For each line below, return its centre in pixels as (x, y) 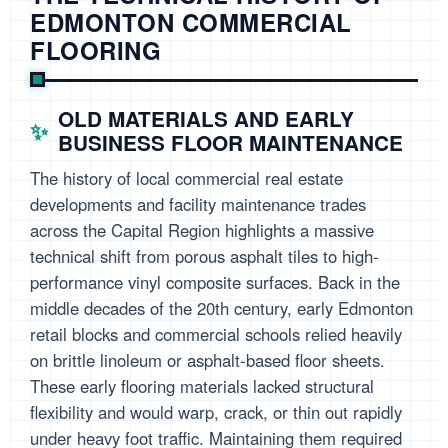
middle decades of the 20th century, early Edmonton (221, 308)
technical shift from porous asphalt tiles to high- (204, 256)
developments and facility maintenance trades (198, 204)
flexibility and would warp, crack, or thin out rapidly (216, 412)
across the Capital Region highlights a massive (202, 230)
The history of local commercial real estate (186, 178)
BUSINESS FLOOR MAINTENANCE (230, 143)
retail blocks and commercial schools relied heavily (216, 334)
